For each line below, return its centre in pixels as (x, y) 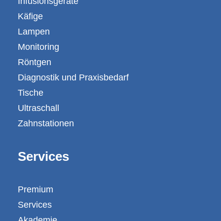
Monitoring (38, 47)
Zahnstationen (46, 123)
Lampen (34, 32)
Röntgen (35, 62)
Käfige (30, 16)
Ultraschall (38, 108)
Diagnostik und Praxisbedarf (73, 77)
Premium (36, 189)
